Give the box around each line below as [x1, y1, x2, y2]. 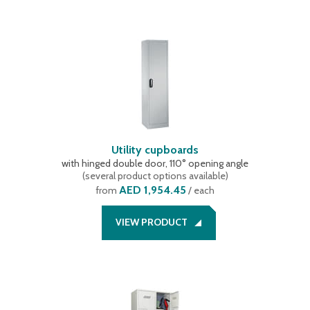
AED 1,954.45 [119, 183, 186, 197]
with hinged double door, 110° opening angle [62, 157, 248, 170]
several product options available [84, 170, 226, 182]
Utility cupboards [111, 143, 199, 156]
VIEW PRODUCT [115, 216, 188, 228]
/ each [186, 184, 215, 197]
